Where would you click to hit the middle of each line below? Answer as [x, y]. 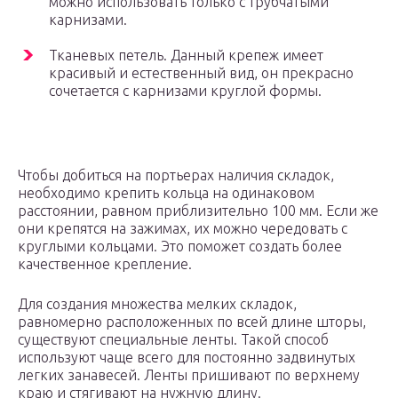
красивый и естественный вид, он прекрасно [201, 73]
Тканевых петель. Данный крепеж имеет [186, 56]
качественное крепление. [105, 264]
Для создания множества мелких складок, [157, 304]
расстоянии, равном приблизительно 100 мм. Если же [198, 211]
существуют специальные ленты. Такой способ [173, 340]
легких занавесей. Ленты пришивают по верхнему [189, 375]
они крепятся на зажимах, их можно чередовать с [183, 229]
